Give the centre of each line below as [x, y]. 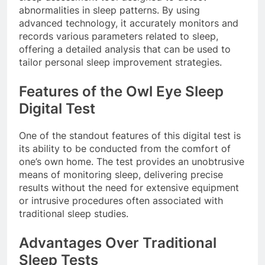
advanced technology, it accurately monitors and [129, 23]
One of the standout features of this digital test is [130, 136]
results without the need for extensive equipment [129, 188]
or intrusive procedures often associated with [121, 201]
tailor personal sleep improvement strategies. [120, 62]
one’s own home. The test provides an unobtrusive [132, 162]
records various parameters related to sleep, [119, 36]
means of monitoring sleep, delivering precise [121, 175]
